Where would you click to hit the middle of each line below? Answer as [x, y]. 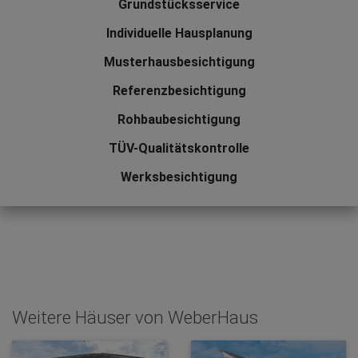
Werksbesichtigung [179, 177]
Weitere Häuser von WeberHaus [135, 318]
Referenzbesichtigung [179, 91]
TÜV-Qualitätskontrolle [179, 149]
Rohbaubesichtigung [179, 120]
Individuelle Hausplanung [179, 34]
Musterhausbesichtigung [179, 62]
